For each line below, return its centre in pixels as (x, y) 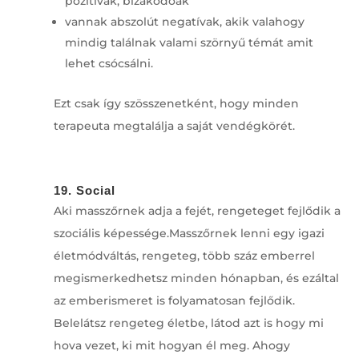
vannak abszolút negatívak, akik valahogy (184, 21)
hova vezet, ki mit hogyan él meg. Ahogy (171, 345)
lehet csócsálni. (110, 63)
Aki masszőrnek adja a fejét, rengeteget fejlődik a (197, 210)
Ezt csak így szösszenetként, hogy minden (176, 103)
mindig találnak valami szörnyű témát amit (189, 42)
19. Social (84, 190)
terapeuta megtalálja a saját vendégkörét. (174, 125)
